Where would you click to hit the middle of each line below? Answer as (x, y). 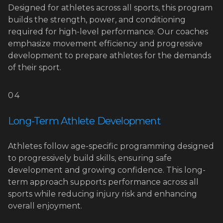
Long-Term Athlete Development (84, 121)
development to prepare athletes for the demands (110, 56)
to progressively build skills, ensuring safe (90, 158)
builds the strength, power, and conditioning (97, 20)
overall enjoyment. (45, 206)
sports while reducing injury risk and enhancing (103, 194)
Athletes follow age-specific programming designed (111, 146)
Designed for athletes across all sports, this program (110, 8)
